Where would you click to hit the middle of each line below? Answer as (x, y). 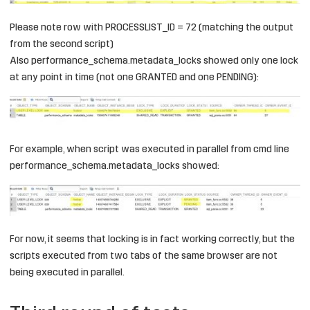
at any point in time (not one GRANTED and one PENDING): (134, 78)
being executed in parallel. (67, 273)
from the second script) (62, 45)
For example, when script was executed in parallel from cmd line (149, 150)
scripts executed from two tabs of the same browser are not (144, 256)
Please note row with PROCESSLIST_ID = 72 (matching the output (152, 28)
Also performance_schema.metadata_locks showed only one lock (154, 62)
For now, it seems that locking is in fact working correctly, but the (152, 239)
